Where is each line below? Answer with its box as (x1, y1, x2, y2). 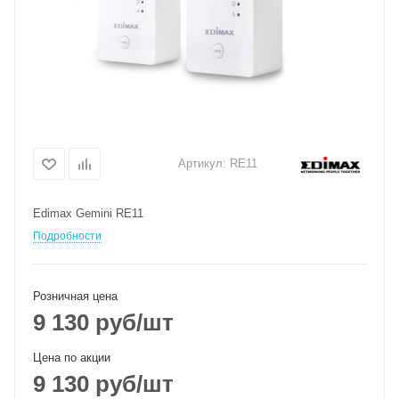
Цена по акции (33, 351, 110, 364)
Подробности (33, 230, 102, 242)
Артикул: (178, 156, 226, 170)
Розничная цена (33, 289, 118, 303)
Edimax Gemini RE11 (33, 207, 143, 220)
